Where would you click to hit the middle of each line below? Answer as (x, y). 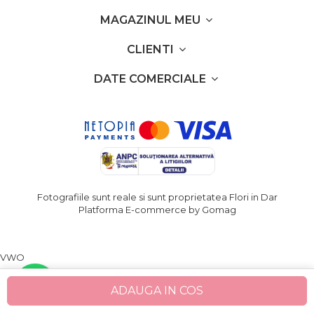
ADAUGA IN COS (157, 291)
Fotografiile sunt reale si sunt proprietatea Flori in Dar (157, 197)
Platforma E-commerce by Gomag (157, 210)
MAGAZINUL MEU (151, 20)
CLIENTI (151, 49)
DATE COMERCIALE (151, 79)
